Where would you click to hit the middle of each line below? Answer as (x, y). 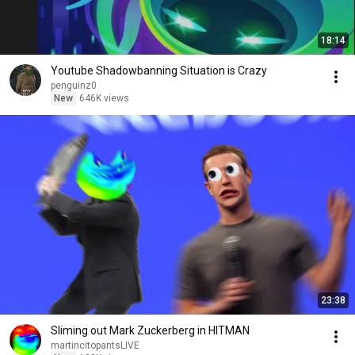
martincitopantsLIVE (95, 345)
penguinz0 (74, 86)
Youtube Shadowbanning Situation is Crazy (159, 71)
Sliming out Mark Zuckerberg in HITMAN (150, 330)
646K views (104, 98)
